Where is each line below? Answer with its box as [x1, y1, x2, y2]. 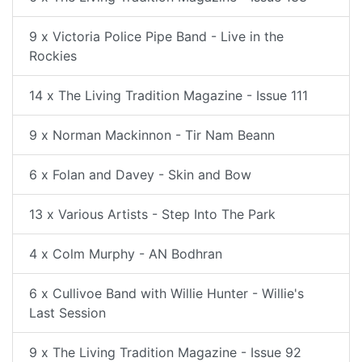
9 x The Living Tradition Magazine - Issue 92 [29, 344, 301, 360]
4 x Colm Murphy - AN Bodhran [29, 246, 222, 262]
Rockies [29, 48, 77, 64]
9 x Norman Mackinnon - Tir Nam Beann [29, 127, 275, 143]
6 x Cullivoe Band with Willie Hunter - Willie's [29, 285, 304, 301]
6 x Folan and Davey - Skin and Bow [29, 166, 251, 183]
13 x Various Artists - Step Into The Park [29, 206, 276, 222]
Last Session [29, 305, 106, 321]
